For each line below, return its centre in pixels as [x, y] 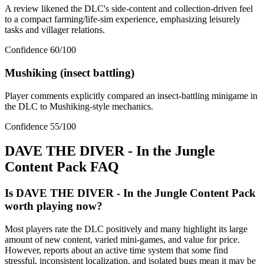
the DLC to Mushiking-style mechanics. [79, 106]
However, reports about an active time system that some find [116, 250]
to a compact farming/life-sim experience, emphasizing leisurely [123, 19]
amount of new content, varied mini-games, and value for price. [122, 240]
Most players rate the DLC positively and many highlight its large [126, 229]
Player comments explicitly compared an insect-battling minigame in [131, 95]
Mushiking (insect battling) [70, 72]
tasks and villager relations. [55, 30]
